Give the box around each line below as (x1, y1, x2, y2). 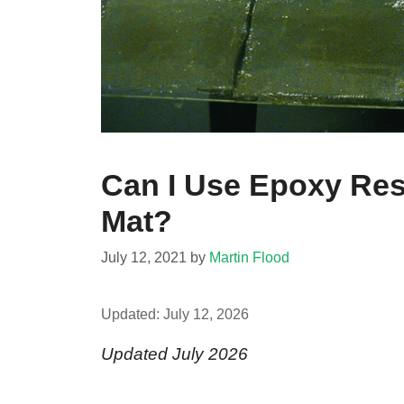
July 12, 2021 (101, 248, 187, 265)
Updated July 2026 (101, 344, 248, 363)
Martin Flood (209, 248, 289, 265)
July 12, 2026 (163, 305, 249, 322)
